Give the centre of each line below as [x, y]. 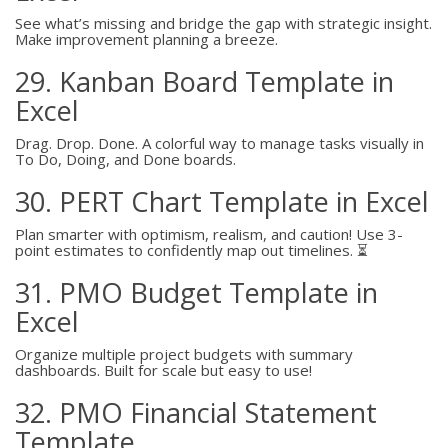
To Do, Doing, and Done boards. [125, 159]
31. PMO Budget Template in [196, 292]
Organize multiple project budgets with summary [184, 354]
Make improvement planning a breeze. [146, 39]
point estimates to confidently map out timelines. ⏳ [191, 250]
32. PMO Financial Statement [196, 412]
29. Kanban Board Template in [204, 81]
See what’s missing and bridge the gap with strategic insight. [223, 23]
